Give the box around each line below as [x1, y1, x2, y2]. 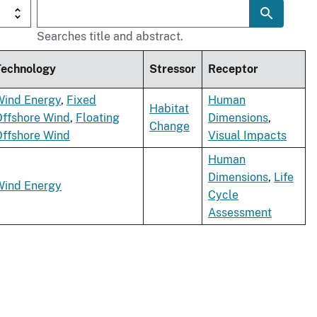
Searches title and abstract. [37, 30, 183, 44]
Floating [76, 111, 120, 125]
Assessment [208, 206, 272, 220]
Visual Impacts [208, 129, 287, 143]
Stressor [149, 62, 196, 76]
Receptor [208, 62, 258, 76]
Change [149, 120, 190, 134]
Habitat [149, 102, 189, 116]
